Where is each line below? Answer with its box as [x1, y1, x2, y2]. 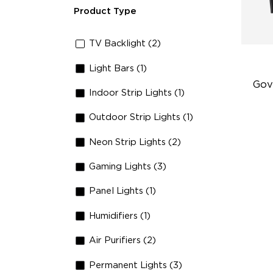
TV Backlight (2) [89, 39, 161, 49]
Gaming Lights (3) [89, 162, 167, 172]
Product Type [73, 6, 136, 16]
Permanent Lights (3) [89, 260, 183, 270]
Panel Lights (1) [89, 186, 157, 196]
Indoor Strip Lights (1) [89, 88, 185, 97]
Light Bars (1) [89, 63, 147, 73]
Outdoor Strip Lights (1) [89, 113, 194, 122]
